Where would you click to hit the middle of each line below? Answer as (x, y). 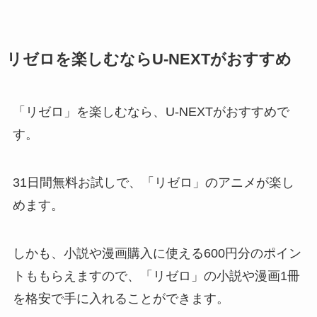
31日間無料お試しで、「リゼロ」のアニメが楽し (153, 183)
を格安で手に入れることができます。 (121, 299)
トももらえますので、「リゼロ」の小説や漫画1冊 (156, 276)
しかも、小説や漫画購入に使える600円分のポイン (157, 254)
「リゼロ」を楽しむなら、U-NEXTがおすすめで (151, 112)
